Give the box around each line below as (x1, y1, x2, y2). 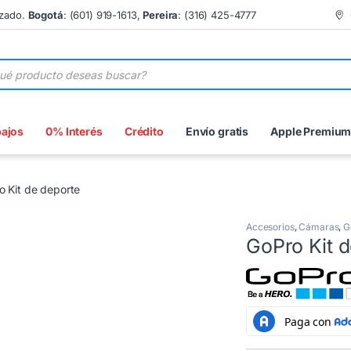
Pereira (143, 8, 179, 21)
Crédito (124, 125, 164, 139)
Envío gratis (185, 125, 249, 139)
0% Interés (45, 125, 103, 139)
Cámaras (299, 221, 339, 233)
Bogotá (27, 8, 63, 21)
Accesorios (246, 221, 295, 233)
